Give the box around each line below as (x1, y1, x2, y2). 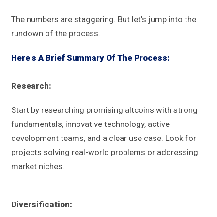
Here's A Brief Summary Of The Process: (11, 53, 170, 63)
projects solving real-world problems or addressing (11, 147, 198, 157)
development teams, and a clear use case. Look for (11, 133, 196, 143)
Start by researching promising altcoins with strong (11, 105, 198, 115)
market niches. (11, 161, 64, 171)
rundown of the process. (11, 29, 100, 39)
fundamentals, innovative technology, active (11, 119, 170, 129)
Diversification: (11, 200, 72, 210)
